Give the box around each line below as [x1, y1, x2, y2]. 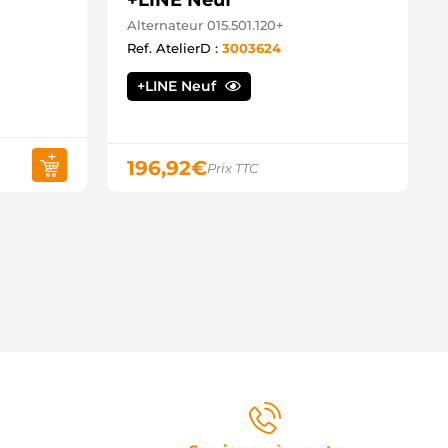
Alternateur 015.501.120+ [127, 17, 284, 33]
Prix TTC [207, 160, 258, 176]
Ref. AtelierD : [127, 40, 222, 56]
